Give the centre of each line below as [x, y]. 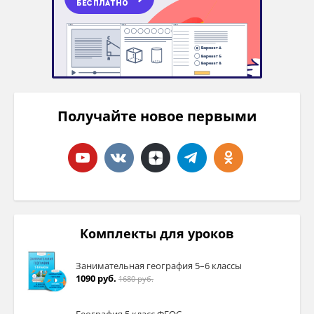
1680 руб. [136, 278]
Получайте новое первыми [157, 116]
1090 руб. [96, 278]
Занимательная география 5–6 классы [159, 265]
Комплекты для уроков [157, 234]
